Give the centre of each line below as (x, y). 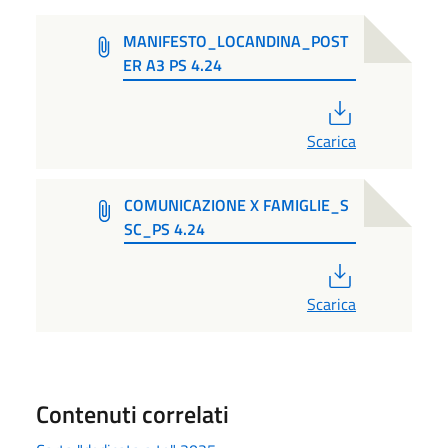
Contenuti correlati (132, 414)
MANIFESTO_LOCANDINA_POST (236, 40)
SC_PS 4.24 (165, 228)
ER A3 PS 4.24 (173, 64)
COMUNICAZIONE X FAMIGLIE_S (237, 204)
